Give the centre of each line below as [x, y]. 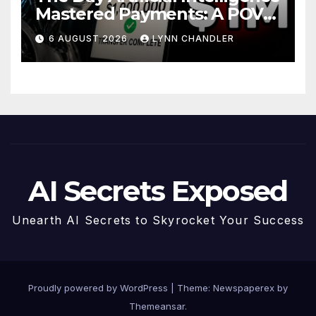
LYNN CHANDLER [193, 39]
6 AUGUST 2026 [90, 39]
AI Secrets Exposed [158, 191]
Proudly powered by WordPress [99, 288]
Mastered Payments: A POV [150, 13]
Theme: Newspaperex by [232, 288]
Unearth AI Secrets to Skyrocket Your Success [158, 220]
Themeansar [157, 306]
